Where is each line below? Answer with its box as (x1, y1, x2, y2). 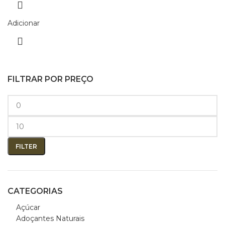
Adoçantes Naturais (16, 214, 84, 223)
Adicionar (8, 19, 40, 28)
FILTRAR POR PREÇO (8, 74, 93, 84)
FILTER (16, 142, 37, 150)
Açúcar (16, 203, 40, 212)
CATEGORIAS (8, 186, 63, 196)
